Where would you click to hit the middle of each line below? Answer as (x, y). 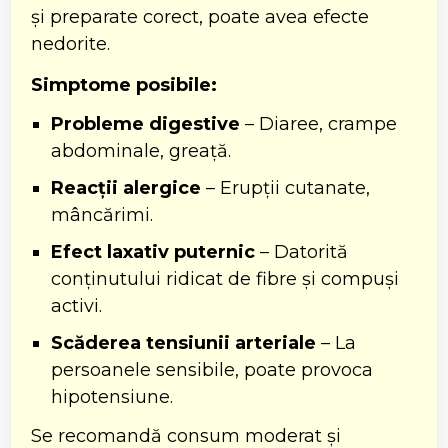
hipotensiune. (112, 396)
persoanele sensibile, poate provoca (212, 369)
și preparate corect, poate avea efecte (200, 16)
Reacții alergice (126, 187)
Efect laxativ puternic (153, 251)
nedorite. (71, 43)
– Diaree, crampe (319, 123)
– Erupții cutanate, (286, 187)
